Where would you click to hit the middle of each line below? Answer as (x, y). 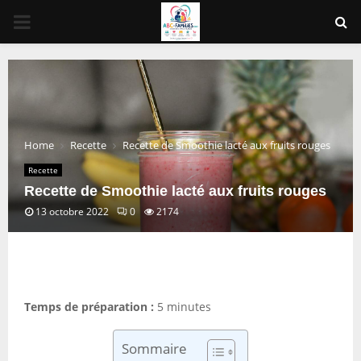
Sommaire (154, 349)
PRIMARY (53, 21)
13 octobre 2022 (72, 212)
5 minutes (183, 307)
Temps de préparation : (89, 307)
